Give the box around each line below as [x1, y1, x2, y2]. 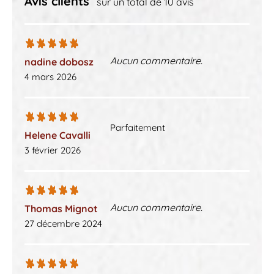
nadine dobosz [24, 55, 94, 68]
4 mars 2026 [24, 70, 76, 83]
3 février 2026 [24, 144, 81, 156]
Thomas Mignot [24, 202, 98, 215]
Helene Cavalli [24, 128, 91, 141]
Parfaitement [110, 122, 165, 134]
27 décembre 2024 [24, 217, 102, 229]
